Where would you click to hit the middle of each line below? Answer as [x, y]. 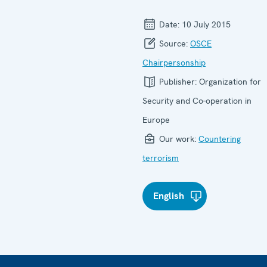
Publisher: [178, 82]
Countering [220, 139]
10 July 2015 [206, 24]
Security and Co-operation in [197, 101]
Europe [156, 120]
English [169, 196]
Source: [173, 44]
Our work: [178, 139]
